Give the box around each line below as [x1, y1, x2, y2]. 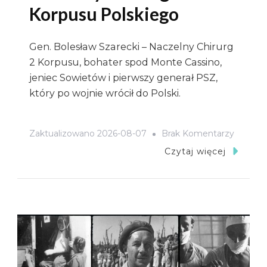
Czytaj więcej [164, 146, 226, 157]
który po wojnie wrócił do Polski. [29, 87, 181, 99]
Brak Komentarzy [162, 128, 234, 139]
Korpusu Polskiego [29, 2, 179, 24]
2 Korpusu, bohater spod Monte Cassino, [29, 56, 222, 68]
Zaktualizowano [29, 128, 97, 139]
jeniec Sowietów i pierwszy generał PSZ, [29, 72, 218, 83]
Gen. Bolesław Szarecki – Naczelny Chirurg [29, 41, 234, 52]
